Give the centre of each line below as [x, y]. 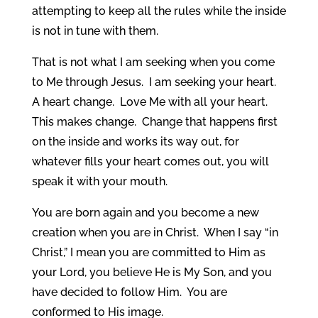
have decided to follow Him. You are [129, 292]
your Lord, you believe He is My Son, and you [152, 272]
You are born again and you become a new [145, 212]
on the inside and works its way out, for [135, 141]
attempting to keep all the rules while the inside [159, 11]
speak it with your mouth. [99, 181]
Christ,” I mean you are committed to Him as [148, 252]
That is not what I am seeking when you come [153, 62]
